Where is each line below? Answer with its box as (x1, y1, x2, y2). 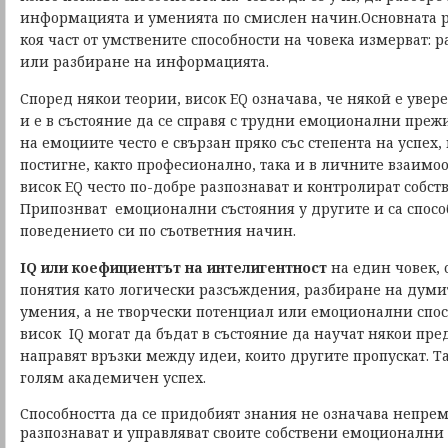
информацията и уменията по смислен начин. (20, 8, 361, 27)
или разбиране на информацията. (20, 52, 269, 71)
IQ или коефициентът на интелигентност (20, 258, 327, 277)
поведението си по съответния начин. (20, 221, 296, 240)
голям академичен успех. (20, 368, 206, 387)
